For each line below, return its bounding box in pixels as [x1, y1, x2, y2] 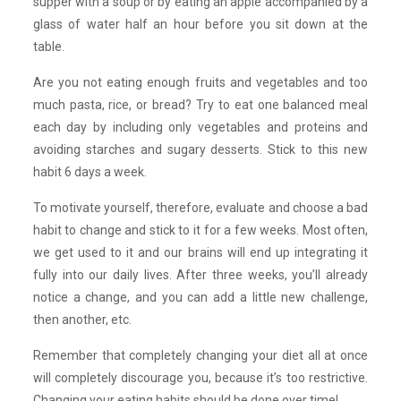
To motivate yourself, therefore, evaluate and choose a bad [32, 200, 369, 215]
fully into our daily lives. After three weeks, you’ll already [32, 267, 369, 282]
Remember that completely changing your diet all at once [32, 347, 369, 363]
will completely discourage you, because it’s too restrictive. [32, 370, 369, 385]
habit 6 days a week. [32, 164, 147, 179]
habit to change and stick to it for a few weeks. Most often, [32, 222, 369, 237]
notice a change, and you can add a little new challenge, [32, 289, 369, 304]
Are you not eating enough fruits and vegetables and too [32, 74, 369, 90]
